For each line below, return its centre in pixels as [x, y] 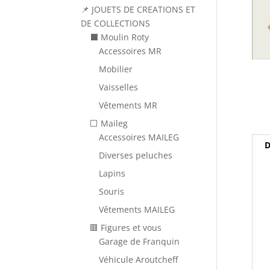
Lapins [112, 173]
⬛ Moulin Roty [120, 37]
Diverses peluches [136, 155]
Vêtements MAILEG [137, 209]
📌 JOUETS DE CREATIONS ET [138, 9]
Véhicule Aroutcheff [139, 259]
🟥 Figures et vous [126, 228]
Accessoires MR [130, 51]
